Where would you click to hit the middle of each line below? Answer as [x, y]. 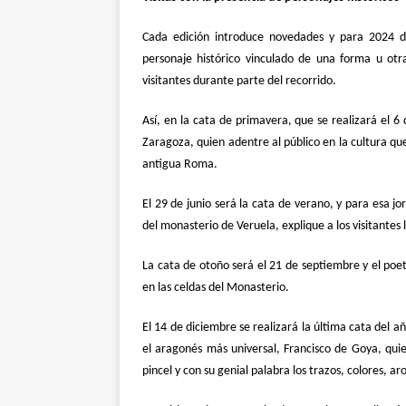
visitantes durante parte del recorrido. [239, 81]
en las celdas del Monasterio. [216, 287]
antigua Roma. [180, 164]
